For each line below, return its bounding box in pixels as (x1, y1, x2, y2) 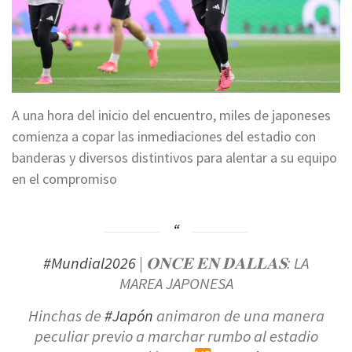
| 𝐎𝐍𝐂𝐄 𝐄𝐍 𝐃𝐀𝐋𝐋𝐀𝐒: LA (136, 252, 309, 273)
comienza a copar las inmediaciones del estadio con (12, 126, 316, 145)
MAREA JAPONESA (119, 273, 233, 294)
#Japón (104, 305, 153, 326)
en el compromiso (12, 169, 117, 188)
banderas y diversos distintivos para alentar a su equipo (12, 148, 337, 167)
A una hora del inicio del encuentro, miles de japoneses (12, 105, 331, 124)
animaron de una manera (152, 305, 324, 326)
